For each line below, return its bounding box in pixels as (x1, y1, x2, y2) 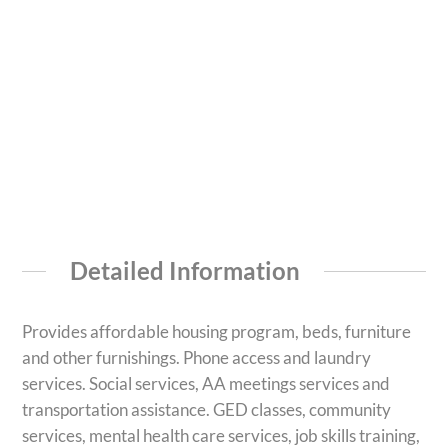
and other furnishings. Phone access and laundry (22, 347, 372, 369)
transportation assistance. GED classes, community (22, 399, 392, 421)
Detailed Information (70, 255, 300, 285)
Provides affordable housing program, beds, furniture (22, 321, 412, 343)
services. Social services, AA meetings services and (22, 373, 391, 395)
